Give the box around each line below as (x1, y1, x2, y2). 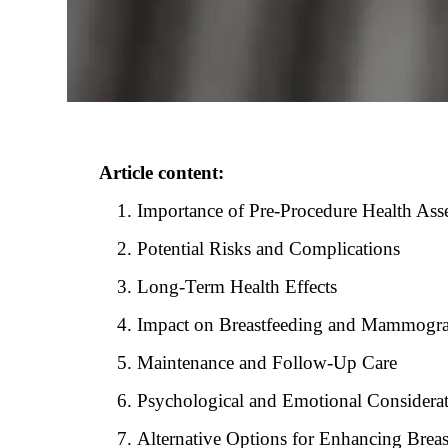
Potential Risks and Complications (137, 237, 401, 259)
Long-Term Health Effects (137, 275, 338, 297)
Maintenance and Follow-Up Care (137, 351, 398, 373)
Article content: (99, 161, 224, 183)
